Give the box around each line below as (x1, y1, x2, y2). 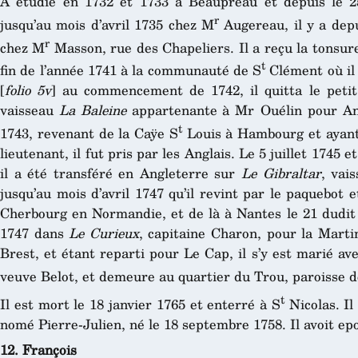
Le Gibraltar (241, 162, 321, 183)
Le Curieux (69, 222, 139, 243)
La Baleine (58, 100, 126, 121)
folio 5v (5, 80, 52, 101)
